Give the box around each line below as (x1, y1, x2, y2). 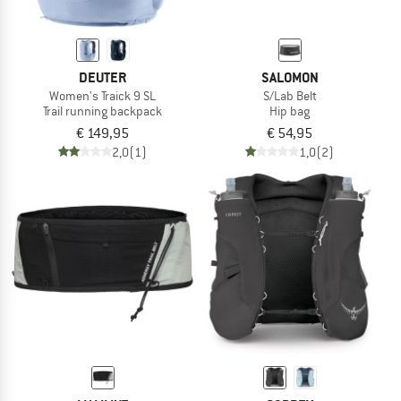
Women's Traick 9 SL (49, 87, 156, 104)
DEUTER (79, 67, 126, 87)
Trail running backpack (43, 102, 162, 119)
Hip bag (269, 102, 310, 119)
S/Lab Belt (262, 87, 317, 104)
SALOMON (260, 67, 319, 87)
